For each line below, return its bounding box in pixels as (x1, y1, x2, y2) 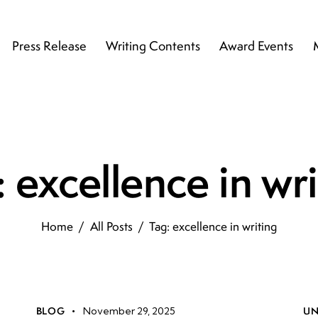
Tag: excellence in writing (148, 219, 277, 235)
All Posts (89, 219, 133, 235)
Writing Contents (106, 38, 201, 55)
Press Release (12, 38, 87, 55)
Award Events (219, 38, 294, 55)
